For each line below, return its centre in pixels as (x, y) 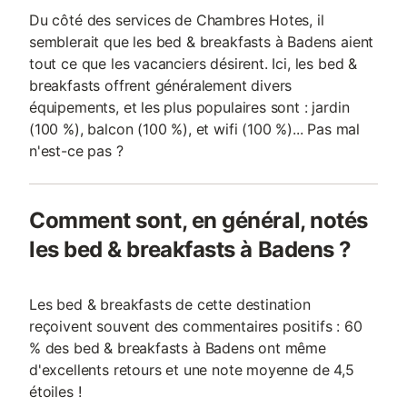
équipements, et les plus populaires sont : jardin (189, 107)
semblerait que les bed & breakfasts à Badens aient (202, 42)
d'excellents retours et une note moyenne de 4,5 (192, 370)
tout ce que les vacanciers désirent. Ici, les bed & (194, 64)
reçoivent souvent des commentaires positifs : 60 (196, 326)
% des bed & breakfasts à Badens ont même (178, 348)
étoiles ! (55, 392)
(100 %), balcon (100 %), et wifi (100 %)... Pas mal (195, 129)
